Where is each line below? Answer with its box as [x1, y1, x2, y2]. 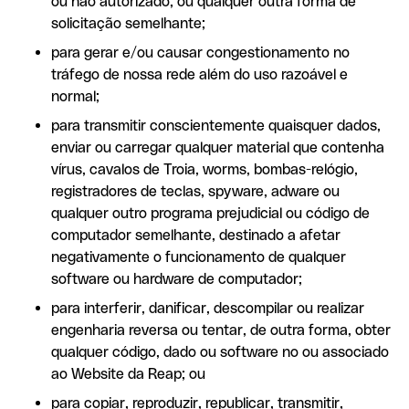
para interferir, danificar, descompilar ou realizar [51, 299, 364, 317]
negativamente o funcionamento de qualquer [51, 248, 346, 266]
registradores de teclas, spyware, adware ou [51, 183, 340, 200]
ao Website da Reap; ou [51, 365, 205, 383]
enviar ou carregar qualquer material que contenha [51, 139, 384, 156]
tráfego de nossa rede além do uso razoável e [51, 66, 348, 83]
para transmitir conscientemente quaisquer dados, [51, 117, 381, 134]
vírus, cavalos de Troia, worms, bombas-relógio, [51, 161, 358, 178]
